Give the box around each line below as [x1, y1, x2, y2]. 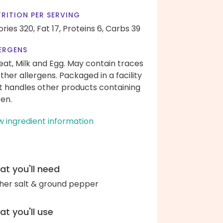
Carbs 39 [106, 23, 140, 34]
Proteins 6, [63, 23, 104, 34]
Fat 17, [37, 23, 61, 34]
